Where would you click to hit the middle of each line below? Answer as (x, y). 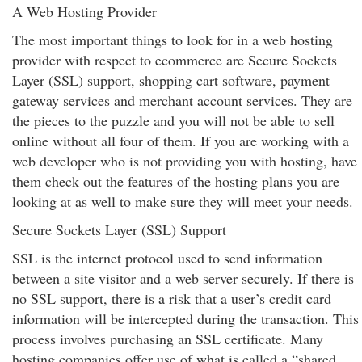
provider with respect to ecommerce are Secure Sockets (175, 60)
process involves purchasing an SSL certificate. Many (168, 339)
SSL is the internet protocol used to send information (167, 258)
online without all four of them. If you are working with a (181, 141)
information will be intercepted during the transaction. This (185, 318)
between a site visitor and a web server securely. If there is (183, 278)
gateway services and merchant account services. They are (182, 100)
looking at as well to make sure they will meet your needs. (183, 201)
